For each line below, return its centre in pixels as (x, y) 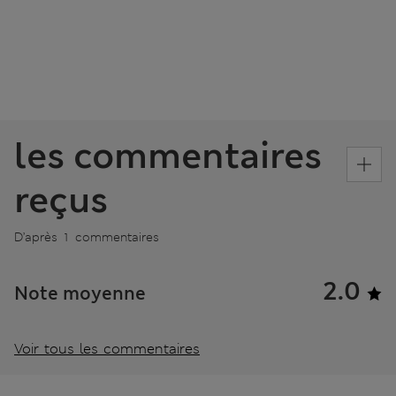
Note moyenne (80, 293)
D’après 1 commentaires (87, 236)
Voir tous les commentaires (107, 348)
